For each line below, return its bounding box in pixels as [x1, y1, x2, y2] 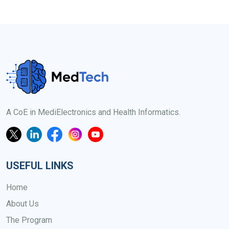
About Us [6, 198, 39, 209]
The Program [6, 215, 52, 225]
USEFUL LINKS [6, 159, 74, 172]
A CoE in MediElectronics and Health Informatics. [6, 107, 180, 117]
